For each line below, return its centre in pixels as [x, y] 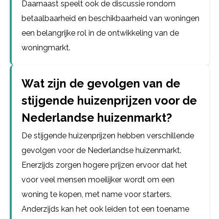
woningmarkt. [46, 48]
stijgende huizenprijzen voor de [109, 100]
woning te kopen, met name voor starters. [97, 194]
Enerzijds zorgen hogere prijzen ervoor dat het [104, 165]
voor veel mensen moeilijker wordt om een [98, 180]
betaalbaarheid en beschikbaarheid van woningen [110, 18]
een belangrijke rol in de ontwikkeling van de [100, 33]
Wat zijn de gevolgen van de [101, 83]
